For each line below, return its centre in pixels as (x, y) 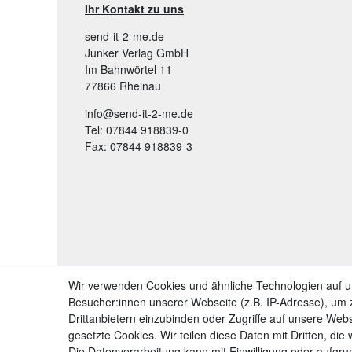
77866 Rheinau (123, 85)
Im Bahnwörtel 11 (128, 69)
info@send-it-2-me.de (139, 113)
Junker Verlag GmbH (137, 52)
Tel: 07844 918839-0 (137, 129)
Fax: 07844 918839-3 (139, 146)
